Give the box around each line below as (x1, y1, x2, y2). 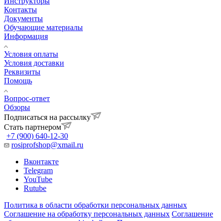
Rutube (24, 184, 46, 193)
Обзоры (4, 103, 30, 112)
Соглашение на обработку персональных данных (4, 210, 170, 219)
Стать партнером (4, 123, 61, 132)
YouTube (24, 175, 52, 184)
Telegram (24, 166, 53, 175)
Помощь (4, 76, 32, 85)
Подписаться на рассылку (4, 113, 91, 122)
